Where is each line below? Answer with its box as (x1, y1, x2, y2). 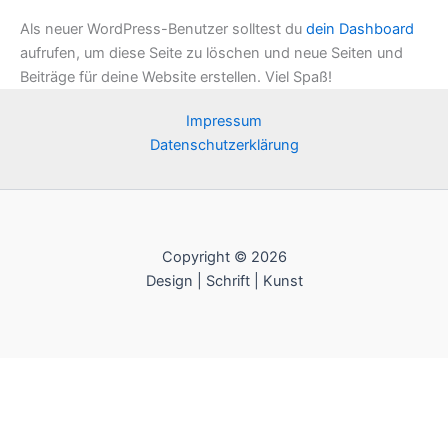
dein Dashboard (306, 19, 414, 38)
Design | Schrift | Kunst (145, 272, 303, 290)
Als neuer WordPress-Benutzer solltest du (20, 19, 306, 38)
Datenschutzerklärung (149, 136, 299, 154)
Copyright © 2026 (161, 248, 287, 266)
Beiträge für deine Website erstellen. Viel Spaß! (20, 67, 332, 86)
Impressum (186, 112, 262, 130)
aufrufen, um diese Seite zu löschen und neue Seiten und (20, 43, 403, 62)
